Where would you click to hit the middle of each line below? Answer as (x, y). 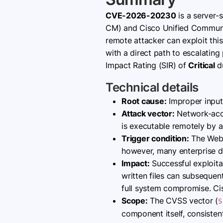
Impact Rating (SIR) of (147, 65)
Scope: (135, 201)
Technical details (152, 87)
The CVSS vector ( (183, 201)
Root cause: (144, 101)
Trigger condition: (155, 138)
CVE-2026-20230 (141, 15)
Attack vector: (148, 113)
